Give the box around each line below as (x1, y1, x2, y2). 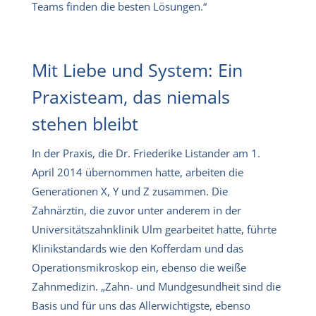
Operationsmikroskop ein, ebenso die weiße (32, 260, 246, 274)
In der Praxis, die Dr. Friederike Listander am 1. (32, 145, 260, 160)
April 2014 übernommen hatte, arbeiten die (32, 164, 243, 179)
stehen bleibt (32, 111, 143, 135)
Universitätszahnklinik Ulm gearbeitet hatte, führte (32, 221, 276, 236)
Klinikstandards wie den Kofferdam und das (32, 241, 243, 255)
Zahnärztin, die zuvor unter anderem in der (32, 202, 241, 217)
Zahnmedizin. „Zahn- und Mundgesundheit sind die (32, 279, 281, 293)
